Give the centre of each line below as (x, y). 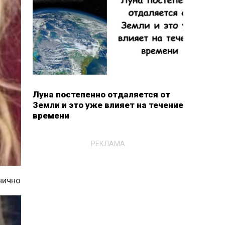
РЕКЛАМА (108, 143)
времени (51, 116)
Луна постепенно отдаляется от (101, 94)
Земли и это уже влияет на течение (108, 105)
